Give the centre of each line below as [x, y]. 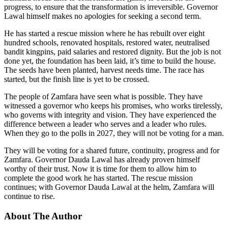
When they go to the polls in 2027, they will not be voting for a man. [114, 133]
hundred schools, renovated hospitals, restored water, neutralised [107, 42]
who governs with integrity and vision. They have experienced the [110, 115]
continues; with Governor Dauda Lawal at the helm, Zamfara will [109, 187]
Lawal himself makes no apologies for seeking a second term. [103, 16]
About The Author [43, 216]
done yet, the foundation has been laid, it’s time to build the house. [110, 61]
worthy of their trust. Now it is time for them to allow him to [100, 168]
